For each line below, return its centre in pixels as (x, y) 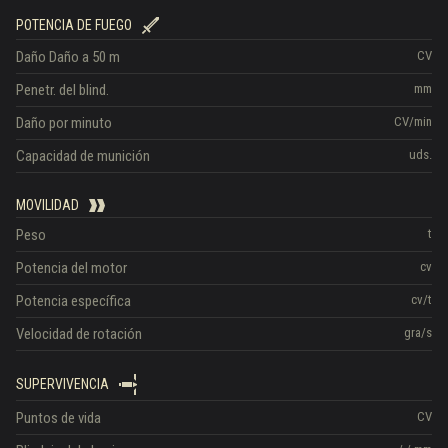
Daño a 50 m (84, 56)
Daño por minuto (64, 122)
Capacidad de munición (83, 155)
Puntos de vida (58, 417)
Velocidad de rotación (79, 333)
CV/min (413, 121)
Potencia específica (73, 300)
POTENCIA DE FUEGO (74, 25)
